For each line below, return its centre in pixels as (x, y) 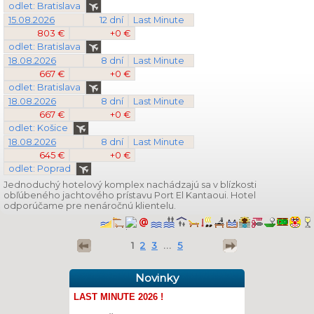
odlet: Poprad (40, 169)
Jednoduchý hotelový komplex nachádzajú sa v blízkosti (130, 185)
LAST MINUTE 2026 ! (118, 297)
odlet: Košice (38, 128)
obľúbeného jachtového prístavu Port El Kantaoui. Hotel (130, 195)
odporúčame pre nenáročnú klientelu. (90, 206)
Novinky (157, 278)
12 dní (111, 20)
